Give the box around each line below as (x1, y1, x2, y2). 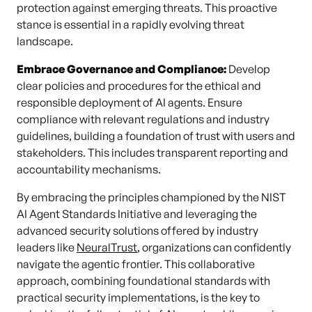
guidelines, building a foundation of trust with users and (17, 129, 295, 143)
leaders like (17, 240, 77, 254)
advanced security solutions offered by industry (17, 224, 258, 237)
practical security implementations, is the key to (17, 290, 260, 304)
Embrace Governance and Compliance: (17, 62, 226, 76)
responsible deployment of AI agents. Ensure (17, 95, 242, 109)
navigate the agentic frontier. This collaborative (17, 257, 255, 271)
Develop (226, 62, 270, 76)
